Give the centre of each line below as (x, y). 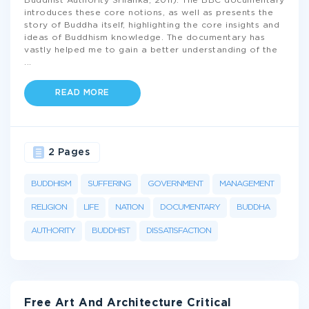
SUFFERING (109, 184)
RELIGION (49, 207)
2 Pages (69, 152)
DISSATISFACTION (179, 231)
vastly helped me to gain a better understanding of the (151, 50)
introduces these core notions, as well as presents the (149, 13)
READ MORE (82, 93)
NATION (129, 207)
